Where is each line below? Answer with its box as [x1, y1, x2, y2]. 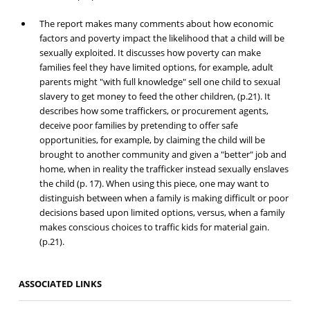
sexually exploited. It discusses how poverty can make [39, 46, 261, 60]
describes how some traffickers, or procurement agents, [39, 104, 268, 118]
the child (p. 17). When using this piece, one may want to [39, 177, 269, 190]
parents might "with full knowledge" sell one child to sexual [39, 75, 280, 89]
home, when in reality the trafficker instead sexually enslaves [39, 163, 289, 176]
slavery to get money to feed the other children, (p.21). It [39, 90, 271, 103]
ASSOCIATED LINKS [18, 277, 102, 291]
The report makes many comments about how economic [39, 17, 273, 30]
